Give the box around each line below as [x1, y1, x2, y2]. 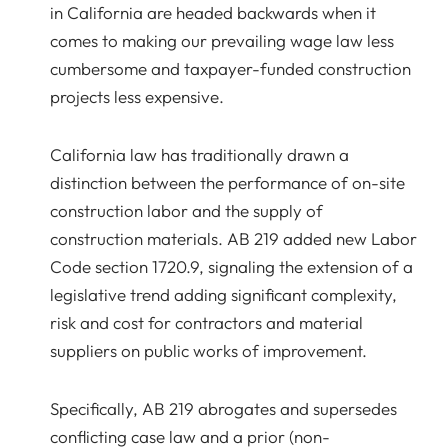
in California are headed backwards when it [50, 2, 376, 23]
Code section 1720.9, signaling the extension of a [50, 256, 413, 277]
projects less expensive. [50, 86, 224, 107]
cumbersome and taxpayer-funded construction [50, 58, 411, 79]
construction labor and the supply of [50, 200, 323, 221]
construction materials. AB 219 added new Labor [50, 228, 417, 249]
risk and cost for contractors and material [50, 312, 363, 333]
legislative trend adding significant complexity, [50, 284, 397, 305]
